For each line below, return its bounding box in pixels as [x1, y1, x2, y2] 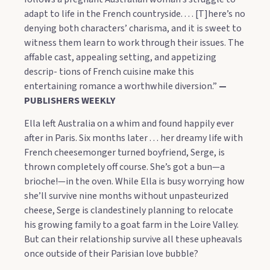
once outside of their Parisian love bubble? [24, 247, 198, 261]
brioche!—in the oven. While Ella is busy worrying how [24, 175, 245, 189]
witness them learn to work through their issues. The [24, 36, 244, 49]
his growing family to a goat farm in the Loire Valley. [24, 218, 239, 232]
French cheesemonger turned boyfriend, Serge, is [24, 146, 225, 160]
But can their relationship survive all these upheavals [24, 233, 242, 246]
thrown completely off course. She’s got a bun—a [24, 160, 225, 174]
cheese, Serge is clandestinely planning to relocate [24, 204, 233, 218]
